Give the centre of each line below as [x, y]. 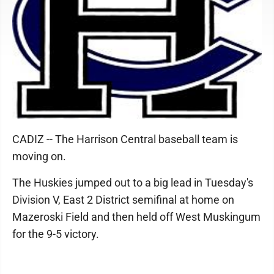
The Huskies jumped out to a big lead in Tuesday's [133, 183]
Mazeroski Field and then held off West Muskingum [136, 217]
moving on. [40, 157]
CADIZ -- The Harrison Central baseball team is [125, 139]
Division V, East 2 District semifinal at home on [123, 200]
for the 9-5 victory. [57, 234]
